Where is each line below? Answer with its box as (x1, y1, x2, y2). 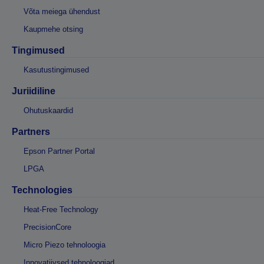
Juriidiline (12, 85, 55, 96)
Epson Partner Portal (24, 146, 95, 156)
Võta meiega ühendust (24, 6, 100, 16)
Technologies (12, 184, 72, 195)
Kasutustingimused (24, 65, 89, 74)
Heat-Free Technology (24, 204, 98, 214)
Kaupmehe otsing (24, 24, 83, 34)
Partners (12, 126, 50, 137)
